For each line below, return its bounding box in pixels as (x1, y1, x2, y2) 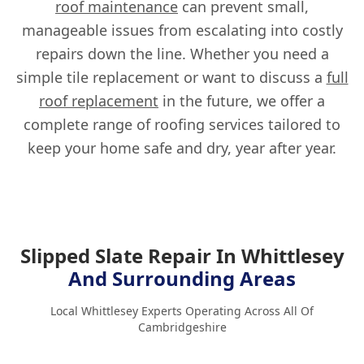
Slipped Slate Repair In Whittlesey (19, 242, 344, 270)
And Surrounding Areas (68, 265, 296, 292)
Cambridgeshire (137, 319, 227, 336)
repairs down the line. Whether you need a (35, 44, 329, 64)
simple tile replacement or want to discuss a (15, 67, 327, 88)
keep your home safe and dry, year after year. (28, 138, 336, 158)
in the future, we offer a (158, 91, 325, 111)
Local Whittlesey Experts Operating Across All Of (50, 303, 314, 319)
